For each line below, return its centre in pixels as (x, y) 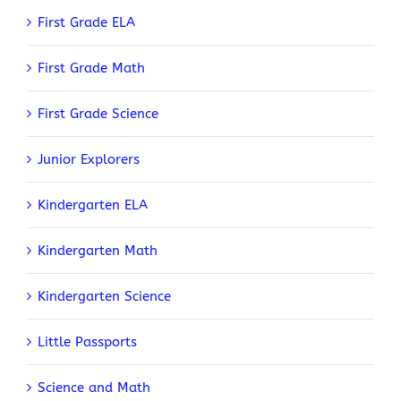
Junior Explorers (89, 159)
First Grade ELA (86, 22)
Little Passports (87, 341)
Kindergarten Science (104, 296)
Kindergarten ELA (93, 205)
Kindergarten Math (98, 250)
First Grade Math (91, 68)
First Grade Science (98, 113)
